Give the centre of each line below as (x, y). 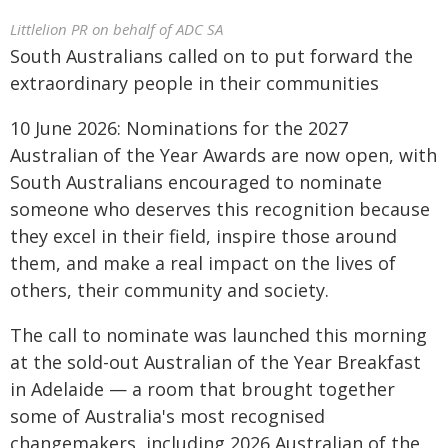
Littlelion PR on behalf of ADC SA (116, 29)
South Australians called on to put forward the (211, 56)
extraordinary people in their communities (194, 83)
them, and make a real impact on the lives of (203, 263)
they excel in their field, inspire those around (203, 236)
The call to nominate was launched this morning (218, 335)
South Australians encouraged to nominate (196, 182)
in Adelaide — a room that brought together (202, 389)
